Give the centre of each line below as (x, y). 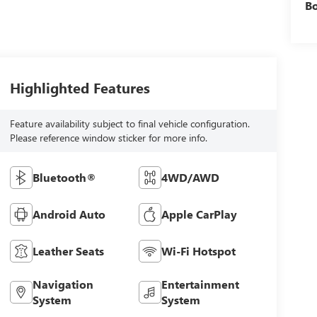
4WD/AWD (191, 178)
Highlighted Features (80, 88)
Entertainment (201, 284)
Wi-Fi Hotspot (199, 251)
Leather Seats (68, 251)
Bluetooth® (64, 178)
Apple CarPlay (200, 214)
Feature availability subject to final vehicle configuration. (129, 124)
